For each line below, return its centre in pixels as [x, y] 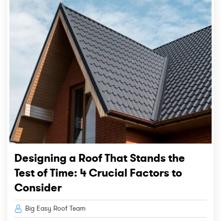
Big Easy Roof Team [55, 208]
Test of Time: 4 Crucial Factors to [98, 172]
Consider [38, 187]
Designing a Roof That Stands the [100, 158]
